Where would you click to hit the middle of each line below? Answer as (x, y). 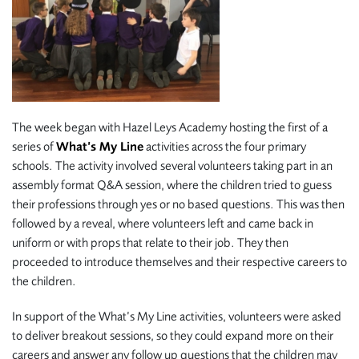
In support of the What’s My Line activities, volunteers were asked (177, 316)
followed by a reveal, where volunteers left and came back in (163, 223)
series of (34, 146)
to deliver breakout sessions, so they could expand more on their (173, 335)
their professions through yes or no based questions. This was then (178, 204)
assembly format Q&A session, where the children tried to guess (172, 185)
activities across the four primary (225, 146)
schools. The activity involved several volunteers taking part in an (172, 165)
